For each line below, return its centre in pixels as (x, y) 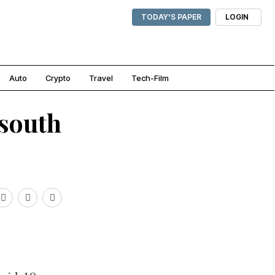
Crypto (58, 78)
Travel (101, 78)
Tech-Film (150, 78)
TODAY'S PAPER (171, 17)
